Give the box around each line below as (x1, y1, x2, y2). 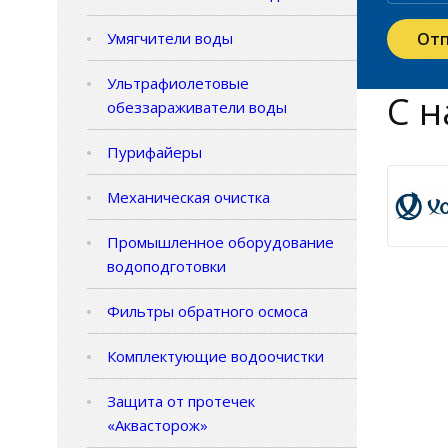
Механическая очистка (107, 187, 270, 208)
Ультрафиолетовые (107, 73, 249, 94)
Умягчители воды (107, 28, 233, 49)
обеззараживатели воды (107, 97, 287, 118)
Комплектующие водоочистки (107, 346, 324, 367)
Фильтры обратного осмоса (107, 301, 308, 322)
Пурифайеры (107, 142, 202, 163)
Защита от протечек (107, 391, 255, 412)
